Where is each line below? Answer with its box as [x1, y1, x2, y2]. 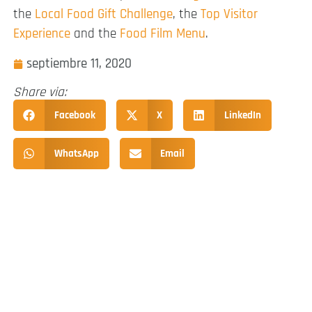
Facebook [54, 108, 95, 122]
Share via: [13, 83, 67, 101]
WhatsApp [54, 146, 99, 160]
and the [70, 25, 120, 43]
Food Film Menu [120, 25, 205, 43]
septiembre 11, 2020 [26, 54, 132, 72]
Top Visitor [201, 6, 258, 24]
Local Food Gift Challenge [35, 6, 173, 24]
